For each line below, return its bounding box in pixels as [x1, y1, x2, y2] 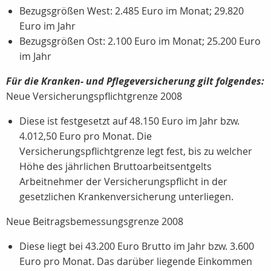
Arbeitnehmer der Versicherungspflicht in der [19, 175, 227, 188]
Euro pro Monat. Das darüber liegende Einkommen [19, 255, 252, 268]
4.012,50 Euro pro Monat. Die [19, 129, 152, 143]
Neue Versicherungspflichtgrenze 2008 [6, 90, 182, 103]
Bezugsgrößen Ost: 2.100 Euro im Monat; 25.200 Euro [19, 34, 261, 48]
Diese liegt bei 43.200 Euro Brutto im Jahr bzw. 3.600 [19, 240, 254, 253]
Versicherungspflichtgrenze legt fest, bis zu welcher [19, 145, 252, 158]
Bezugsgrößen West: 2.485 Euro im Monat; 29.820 [19, 4, 244, 18]
